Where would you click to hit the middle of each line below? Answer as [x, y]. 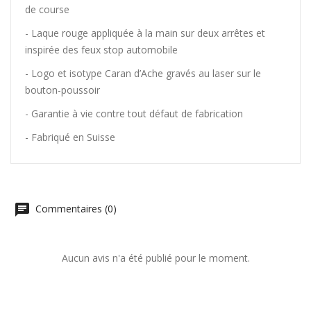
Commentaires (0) [75, 208]
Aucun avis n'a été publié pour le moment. [155, 258]
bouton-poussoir [62, 90]
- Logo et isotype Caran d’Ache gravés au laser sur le [143, 73]
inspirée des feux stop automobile [101, 49]
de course [47, 9]
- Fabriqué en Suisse [70, 137]
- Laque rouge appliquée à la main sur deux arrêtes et [145, 33]
